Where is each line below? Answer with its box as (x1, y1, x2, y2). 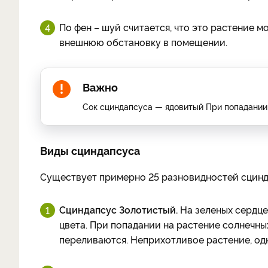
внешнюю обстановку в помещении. (59, 35, 227, 48)
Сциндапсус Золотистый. (59, 203, 178, 216)
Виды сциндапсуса (40, 143, 140, 157)
